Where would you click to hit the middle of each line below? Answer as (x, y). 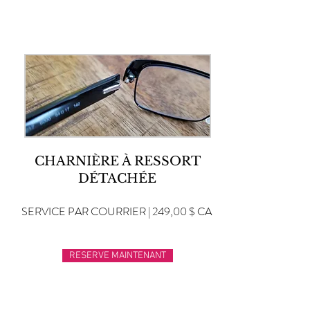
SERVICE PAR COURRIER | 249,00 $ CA (117, 211)
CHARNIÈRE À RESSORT (117, 161)
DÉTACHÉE (117, 179)
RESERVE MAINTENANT (118, 256)
